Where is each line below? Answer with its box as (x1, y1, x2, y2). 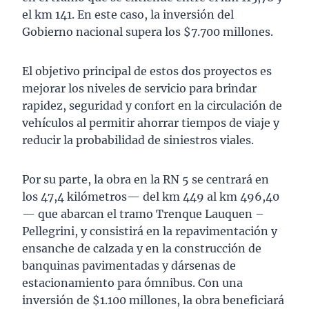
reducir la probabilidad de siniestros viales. (22, 133, 254, 148)
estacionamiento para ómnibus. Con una (22, 276, 243, 290)
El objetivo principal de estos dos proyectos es (22, 64, 272, 79)
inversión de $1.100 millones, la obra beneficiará (22, 293, 284, 308)
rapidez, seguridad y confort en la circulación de (22, 99, 282, 113)
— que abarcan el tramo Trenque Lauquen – (22, 207, 264, 221)
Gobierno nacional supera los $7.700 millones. (22, 25, 273, 39)
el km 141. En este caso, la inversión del (22, 8, 234, 22)
